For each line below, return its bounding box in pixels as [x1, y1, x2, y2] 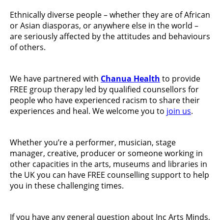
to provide [160, 73, 200, 84]
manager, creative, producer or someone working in [10, 147, 203, 159]
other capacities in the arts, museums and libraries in [10, 158, 207, 169]
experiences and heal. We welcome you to [10, 105, 166, 116]
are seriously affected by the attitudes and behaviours [10, 30, 210, 42]
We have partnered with [10, 73, 101, 84]
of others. [10, 41, 50, 53]
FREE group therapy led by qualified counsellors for [10, 83, 199, 95]
